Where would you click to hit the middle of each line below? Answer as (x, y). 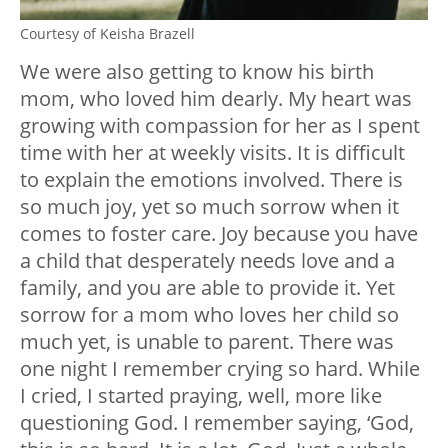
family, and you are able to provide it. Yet (207, 287)
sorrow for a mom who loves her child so (209, 314)
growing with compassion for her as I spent (220, 125)
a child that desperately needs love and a (207, 260)
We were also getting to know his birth (197, 71)
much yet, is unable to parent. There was (207, 341)
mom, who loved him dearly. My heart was (216, 98)
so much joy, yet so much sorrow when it (209, 206)
